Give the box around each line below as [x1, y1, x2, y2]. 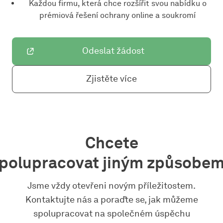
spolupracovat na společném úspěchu [33, 208, 190, 219]
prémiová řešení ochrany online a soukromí [39, 10, 196, 20]
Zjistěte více [86, 73, 137, 85]
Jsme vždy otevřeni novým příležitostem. [27, 180, 196, 191]
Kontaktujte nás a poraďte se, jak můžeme [25, 194, 198, 205]
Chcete [85, 132, 138, 152]
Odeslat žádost [82, 45, 144, 57]
